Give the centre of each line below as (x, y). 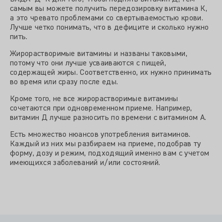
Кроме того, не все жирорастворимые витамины (94, 99)
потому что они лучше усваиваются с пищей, (88, 63)
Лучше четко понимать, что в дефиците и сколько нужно (110, 28)
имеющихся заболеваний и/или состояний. (85, 163)
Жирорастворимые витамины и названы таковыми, (99, 54)
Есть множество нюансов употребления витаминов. (100, 135)
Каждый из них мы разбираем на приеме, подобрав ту (106, 144)
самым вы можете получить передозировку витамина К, (109, 9)
